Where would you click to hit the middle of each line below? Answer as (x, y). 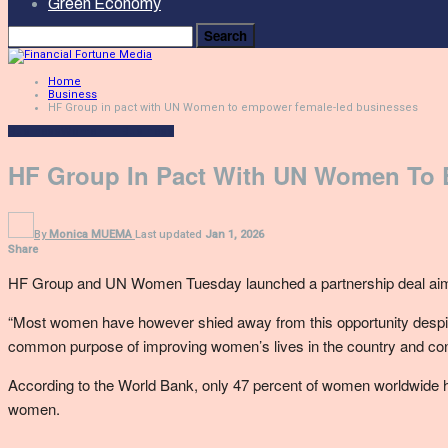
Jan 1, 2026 (234, 234)
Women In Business (118, 131)
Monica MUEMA (90, 234)
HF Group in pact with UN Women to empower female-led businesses (233, 107)
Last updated (170, 234)
